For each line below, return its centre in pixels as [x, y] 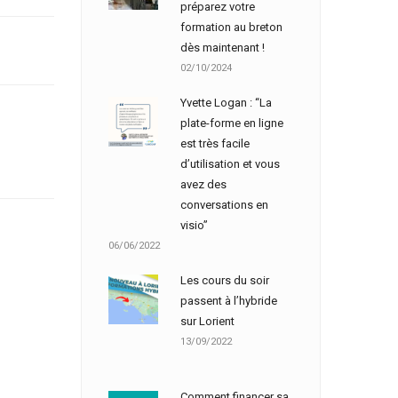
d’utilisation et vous [230, 164]
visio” [194, 225]
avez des [203, 184]
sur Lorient [207, 321]
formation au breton [231, 27]
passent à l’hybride [229, 301]
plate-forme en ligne [232, 123]
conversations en [224, 205]
